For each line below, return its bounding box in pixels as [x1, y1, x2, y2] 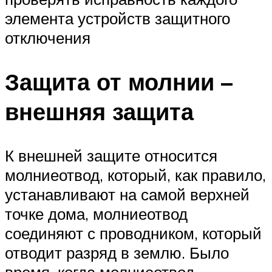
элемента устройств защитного [5, 8, 230, 28]
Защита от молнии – [5, 66, 233, 97]
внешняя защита [5, 96, 194, 126]
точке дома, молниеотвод [5, 203, 188, 223]
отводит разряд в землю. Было [5, 242, 229, 262]
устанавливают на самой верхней [5, 184, 250, 204]
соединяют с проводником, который [5, 223, 262, 243]
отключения [5, 27, 90, 47]
